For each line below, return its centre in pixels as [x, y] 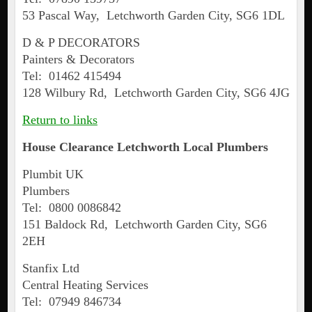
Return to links [60, 120]
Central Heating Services [85, 285]
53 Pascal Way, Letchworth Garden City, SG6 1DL [153, 16]
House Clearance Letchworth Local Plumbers [145, 147]
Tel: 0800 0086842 [71, 208]
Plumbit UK [53, 174]
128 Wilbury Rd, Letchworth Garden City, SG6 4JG [156, 93]
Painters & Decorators [78, 60]
